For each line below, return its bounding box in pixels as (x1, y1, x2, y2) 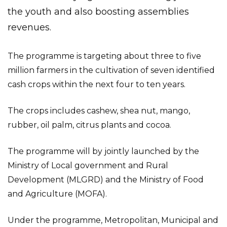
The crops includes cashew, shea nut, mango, (8, 106, 190, 116)
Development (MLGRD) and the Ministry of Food (8, 175, 204, 184)
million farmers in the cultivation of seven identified (8, 65, 215, 75)
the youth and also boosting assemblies (8, 6, 189, 17)
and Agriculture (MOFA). (8, 189, 107, 199)
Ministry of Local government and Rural (8, 161, 168, 170)
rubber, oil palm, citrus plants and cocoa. (8, 120, 171, 130)
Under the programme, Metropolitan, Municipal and (8, 215, 218, 225)
